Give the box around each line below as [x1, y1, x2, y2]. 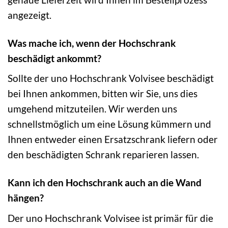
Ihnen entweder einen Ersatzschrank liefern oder [8, 133, 218, 146]
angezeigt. [8, 9, 51, 21]
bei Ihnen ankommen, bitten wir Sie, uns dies [8, 88, 197, 100]
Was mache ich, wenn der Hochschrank [8, 37, 176, 49]
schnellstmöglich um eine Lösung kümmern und [8, 118, 211, 130]
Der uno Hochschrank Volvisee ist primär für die [8, 212, 213, 224]
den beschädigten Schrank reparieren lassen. [8, 149, 199, 161]
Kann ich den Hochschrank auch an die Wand [8, 177, 202, 189]
